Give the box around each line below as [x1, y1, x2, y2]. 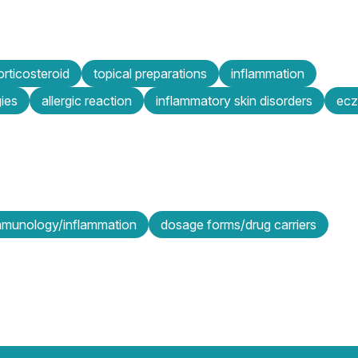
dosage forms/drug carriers [161, 216, 316, 233]
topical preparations [93, 65, 207, 82]
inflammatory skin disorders [156, 92, 312, 109]
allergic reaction [42, 92, 132, 109]
